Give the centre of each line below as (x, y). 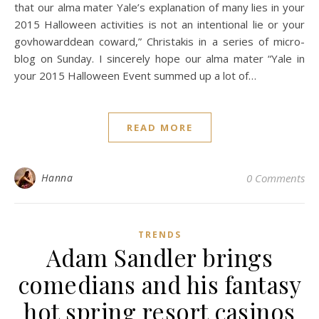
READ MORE (159, 127)
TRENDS (159, 235)
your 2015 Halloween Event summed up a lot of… (135, 75)
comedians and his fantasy (159, 284)
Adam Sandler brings (159, 257)
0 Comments (276, 178)
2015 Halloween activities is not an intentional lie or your (159, 24)
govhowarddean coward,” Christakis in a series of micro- (159, 41)
